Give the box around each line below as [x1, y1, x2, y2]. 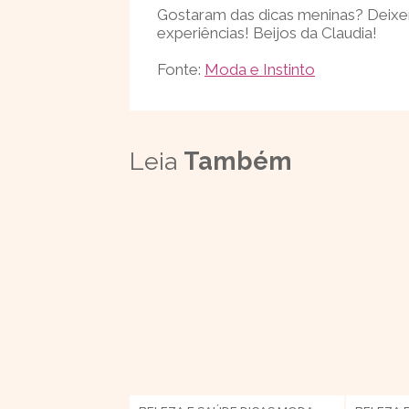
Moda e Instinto [204, 60, 315, 79]
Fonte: [157, 60, 204, 79]
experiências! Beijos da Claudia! [157, 24, 377, 42]
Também [184, 147, 292, 175]
